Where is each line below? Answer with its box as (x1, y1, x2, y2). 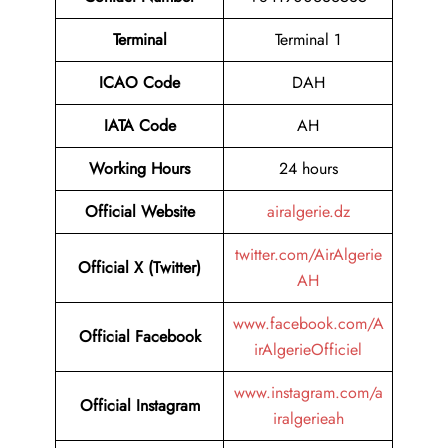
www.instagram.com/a (233, 381, 383, 405)
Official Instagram (79, 394, 200, 418)
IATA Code (103, 114, 176, 138)
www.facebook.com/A (232, 312, 384, 336)
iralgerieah (272, 407, 344, 431)
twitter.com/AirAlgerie (234, 243, 382, 267)
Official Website (84, 200, 195, 224)
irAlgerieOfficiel (254, 338, 362, 362)
